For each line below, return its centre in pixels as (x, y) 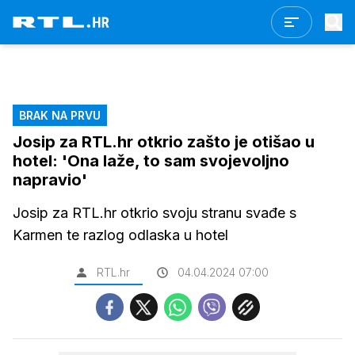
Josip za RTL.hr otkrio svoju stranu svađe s (155, 213)
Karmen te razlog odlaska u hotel (120, 235)
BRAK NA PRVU (60, 115)
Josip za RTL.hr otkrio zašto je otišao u (164, 142)
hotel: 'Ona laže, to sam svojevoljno (151, 161)
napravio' (50, 180)
